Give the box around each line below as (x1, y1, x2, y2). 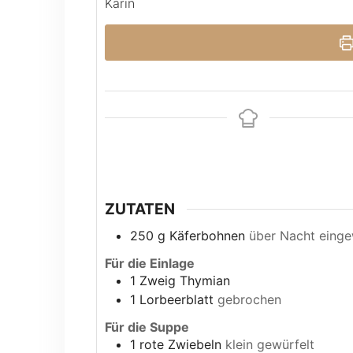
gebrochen (217, 291, 281, 307)
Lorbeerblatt (139, 291, 214, 307)
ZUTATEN (105, 199, 175, 219)
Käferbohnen (169, 227, 245, 243)
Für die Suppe (105, 318, 189, 335)
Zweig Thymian (139, 272, 230, 288)
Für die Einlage (105, 255, 195, 271)
